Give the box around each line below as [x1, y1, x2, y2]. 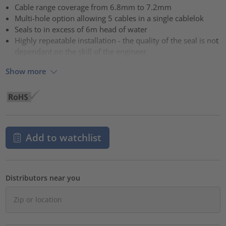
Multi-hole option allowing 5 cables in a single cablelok [15, 13, 204, 24]
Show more [6, 66, 47, 76]
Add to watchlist [25, 131, 101, 144]
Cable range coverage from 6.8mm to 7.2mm [15, 2, 172, 13]
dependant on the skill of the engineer [15, 46, 147, 57]
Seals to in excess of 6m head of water [15, 24, 148, 35]
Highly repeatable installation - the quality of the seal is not [15, 35, 219, 46]
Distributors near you [6, 173, 81, 183]
